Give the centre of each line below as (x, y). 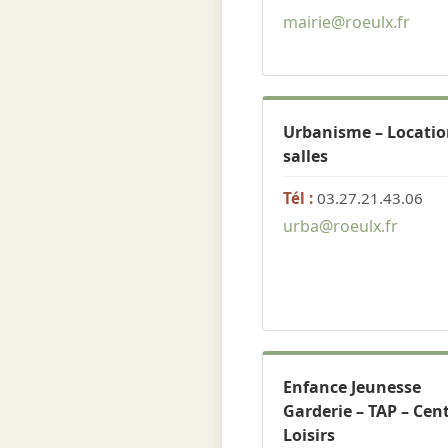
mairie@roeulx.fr (346, 22)
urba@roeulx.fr (340, 226)
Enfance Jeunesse (352, 387)
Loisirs (309, 435)
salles (305, 156)
